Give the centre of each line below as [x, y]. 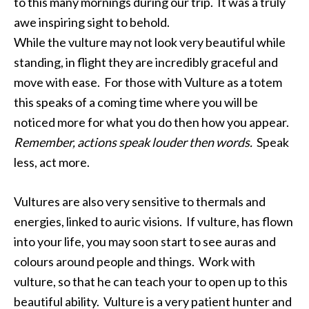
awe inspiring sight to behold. [93, 22]
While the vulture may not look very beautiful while [150, 42]
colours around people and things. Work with [134, 261]
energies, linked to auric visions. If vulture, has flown [153, 221]
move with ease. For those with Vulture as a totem [148, 82]
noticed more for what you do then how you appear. [152, 122]
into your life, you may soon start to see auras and [145, 241]
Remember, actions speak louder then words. [133, 142]
